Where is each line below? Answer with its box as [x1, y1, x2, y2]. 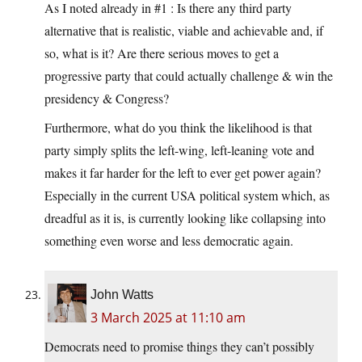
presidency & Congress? [44, 90, 169, 107]
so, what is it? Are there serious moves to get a [44, 44, 279, 62]
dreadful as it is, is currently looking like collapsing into [44, 209, 326, 227]
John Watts [90, 288, 154, 302]
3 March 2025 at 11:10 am [90, 309, 246, 327]
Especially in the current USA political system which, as [44, 187, 330, 204]
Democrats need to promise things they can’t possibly [44, 338, 314, 356]
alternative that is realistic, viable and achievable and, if [44, 22, 323, 40]
